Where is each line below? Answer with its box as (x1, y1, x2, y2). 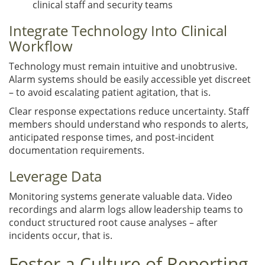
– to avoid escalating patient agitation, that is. (9, 85, 211, 99)
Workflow (9, 35, 73, 56)
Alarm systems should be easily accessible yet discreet (9, 72, 251, 86)
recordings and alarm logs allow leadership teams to (9, 202, 243, 216)
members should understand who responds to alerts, (9, 117, 248, 131)
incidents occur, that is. (9, 228, 112, 242)
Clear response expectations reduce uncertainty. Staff (9, 104, 249, 118)
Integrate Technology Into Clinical (9, 20, 227, 40)
